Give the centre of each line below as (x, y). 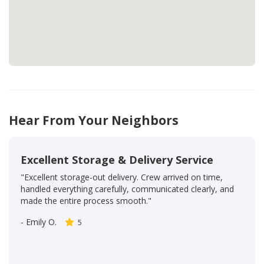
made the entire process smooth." (86, 201)
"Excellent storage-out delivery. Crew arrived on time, (122, 177)
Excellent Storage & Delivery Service (117, 160)
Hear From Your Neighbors (94, 121)
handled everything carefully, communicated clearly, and (127, 189)
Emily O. (41, 222)
